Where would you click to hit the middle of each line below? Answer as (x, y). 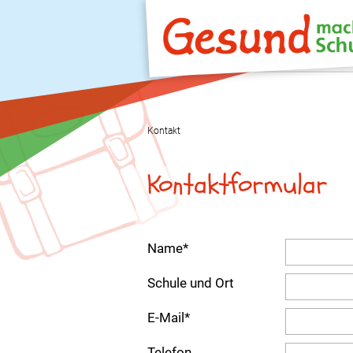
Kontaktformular (237, 185)
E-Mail (166, 318)
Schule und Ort (191, 283)
